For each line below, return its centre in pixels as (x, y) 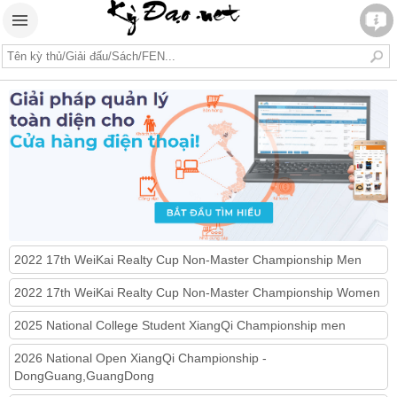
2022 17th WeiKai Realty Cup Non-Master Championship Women (197, 292)
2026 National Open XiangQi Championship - (140, 358)
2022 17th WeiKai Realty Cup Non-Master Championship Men (188, 259)
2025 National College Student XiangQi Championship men (180, 325)
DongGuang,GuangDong (84, 375)
